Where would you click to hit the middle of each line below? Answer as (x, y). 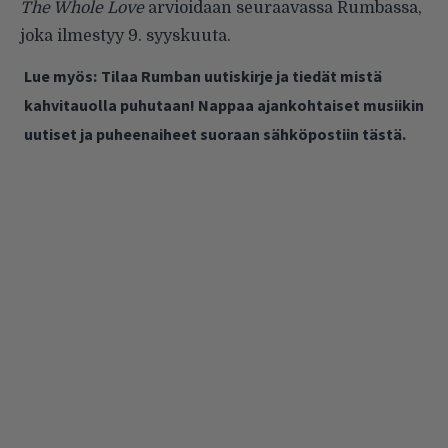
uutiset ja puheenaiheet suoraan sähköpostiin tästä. (215, 133)
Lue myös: (60, 75)
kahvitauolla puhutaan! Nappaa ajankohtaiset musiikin (224, 104)
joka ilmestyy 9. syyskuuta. (125, 35)
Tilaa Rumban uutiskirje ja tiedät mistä (241, 75)
